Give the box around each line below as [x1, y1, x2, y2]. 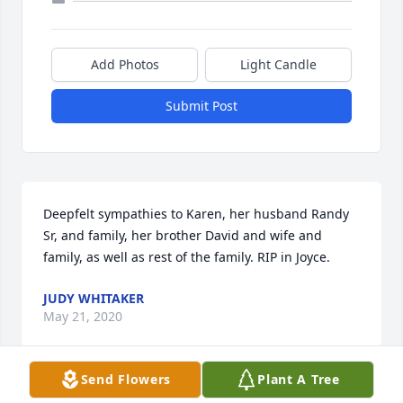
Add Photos [90, 56, 159, 74]
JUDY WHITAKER [43, 290, 144, 308]
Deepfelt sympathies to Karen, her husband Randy [43, 205, 349, 223]
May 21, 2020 [43, 308, 122, 326]
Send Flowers [80, 371, 172, 388]
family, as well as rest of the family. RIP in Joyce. [43, 248, 330, 266]
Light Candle [240, 56, 317, 74]
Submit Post [166, 97, 237, 115]
